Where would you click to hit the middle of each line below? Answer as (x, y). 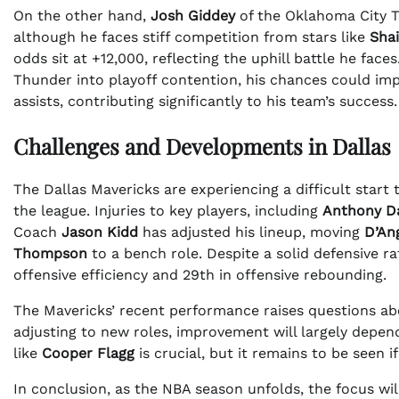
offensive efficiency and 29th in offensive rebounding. (200, 275)
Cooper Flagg (88, 354)
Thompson (50, 254)
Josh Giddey (193, 15)
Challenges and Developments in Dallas (202, 146)
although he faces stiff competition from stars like (191, 37)
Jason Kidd (100, 232)
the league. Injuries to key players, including (168, 211)
